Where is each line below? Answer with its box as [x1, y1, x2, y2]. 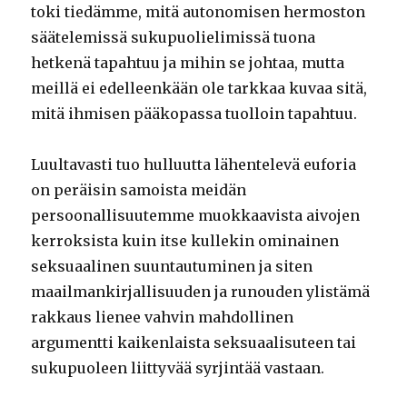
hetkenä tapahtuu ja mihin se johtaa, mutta [31, 54, 345, 73]
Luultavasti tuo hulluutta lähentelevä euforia [31, 155, 357, 174]
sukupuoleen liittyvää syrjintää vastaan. [31, 359, 325, 378]
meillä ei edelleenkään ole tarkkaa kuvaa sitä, [31, 79, 368, 98]
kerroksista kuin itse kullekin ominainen [31, 232, 340, 251]
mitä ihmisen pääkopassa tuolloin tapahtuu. [31, 104, 358, 124]
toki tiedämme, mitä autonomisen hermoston [31, 3, 366, 22]
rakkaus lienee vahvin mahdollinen [31, 308, 294, 327]
